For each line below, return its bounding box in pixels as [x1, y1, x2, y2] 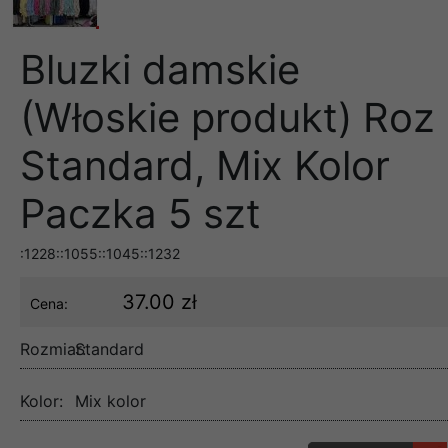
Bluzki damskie [20, 44, 300, 94]
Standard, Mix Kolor [20, 140, 390, 190]
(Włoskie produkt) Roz [20, 92, 435, 142]
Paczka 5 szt [20, 188, 261, 238]
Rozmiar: [20, 338, 86, 359]
